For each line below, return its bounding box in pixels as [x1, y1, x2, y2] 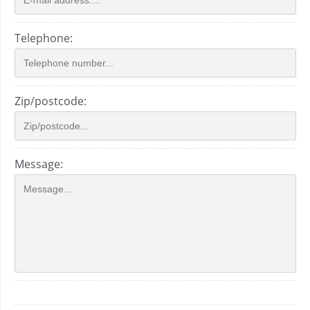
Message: [15, 156, 63, 172]
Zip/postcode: [15, 93, 86, 109]
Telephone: [15, 30, 73, 46]
